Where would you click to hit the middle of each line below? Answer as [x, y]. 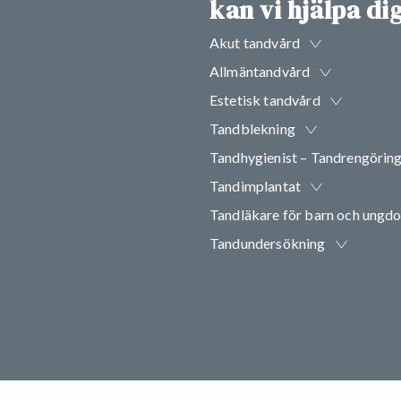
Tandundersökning [268, 243]
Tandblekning [252, 128]
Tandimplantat [256, 185]
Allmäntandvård [260, 71]
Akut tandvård [255, 42]
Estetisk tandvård [265, 99]
